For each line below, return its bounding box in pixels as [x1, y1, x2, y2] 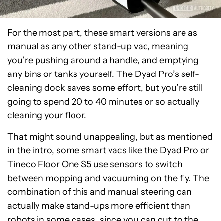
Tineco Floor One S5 [7, 159, 91, 170]
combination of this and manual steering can [7, 186, 192, 197]
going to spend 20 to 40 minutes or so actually [7, 96, 199, 107]
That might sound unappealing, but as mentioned [7, 131, 213, 142]
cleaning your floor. [7, 110, 86, 121]
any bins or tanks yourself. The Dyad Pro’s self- [7, 69, 199, 79]
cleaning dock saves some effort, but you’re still [7, 82, 203, 93]
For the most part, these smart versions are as [7, 27, 197, 38]
